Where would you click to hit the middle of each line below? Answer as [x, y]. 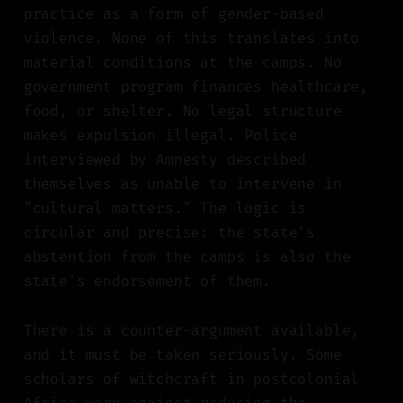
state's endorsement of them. [147, 282]
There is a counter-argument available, [191, 331]
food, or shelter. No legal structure [182, 112]
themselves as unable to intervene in [182, 184]
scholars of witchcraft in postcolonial [191, 380]
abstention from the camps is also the [187, 257]
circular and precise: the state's [169, 233]
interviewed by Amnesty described [165, 160]
